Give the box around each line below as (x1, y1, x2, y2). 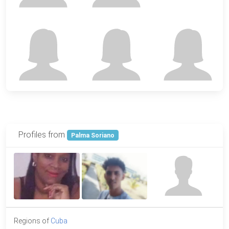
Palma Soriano (71, 131, 114, 139)
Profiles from (18, 129, 67, 140)
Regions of (14, 216, 51, 225)
